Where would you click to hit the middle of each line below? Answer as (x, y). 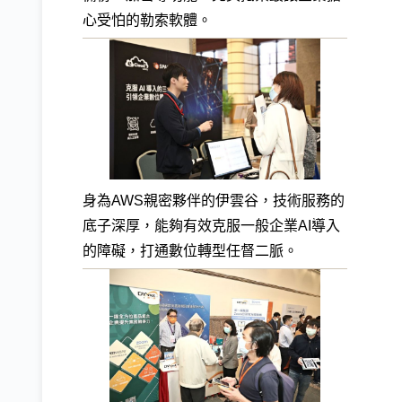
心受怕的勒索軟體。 (147, 21)
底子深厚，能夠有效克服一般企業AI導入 (211, 226)
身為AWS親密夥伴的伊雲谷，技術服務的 (214, 201)
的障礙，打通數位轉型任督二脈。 (190, 251)
